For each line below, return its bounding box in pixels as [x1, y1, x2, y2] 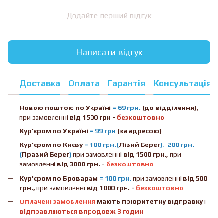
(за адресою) [117, 127, 162, 135]
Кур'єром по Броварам [19, 174, 99, 182]
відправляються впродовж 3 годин [19, 207, 144, 216]
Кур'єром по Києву [19, 141, 84, 149]
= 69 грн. [112, 103, 141, 111]
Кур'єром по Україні [19, 127, 90, 135]
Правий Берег [22, 150, 69, 159]
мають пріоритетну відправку [97, 198, 203, 206]
